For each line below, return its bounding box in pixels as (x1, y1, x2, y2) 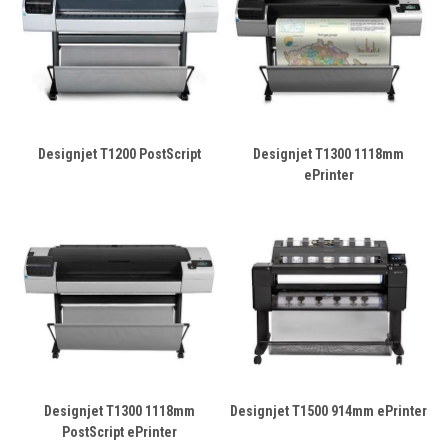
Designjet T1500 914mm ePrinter (230, 403, 427, 419)
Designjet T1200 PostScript (38, 146, 201, 162)
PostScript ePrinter (62, 424, 177, 440)
